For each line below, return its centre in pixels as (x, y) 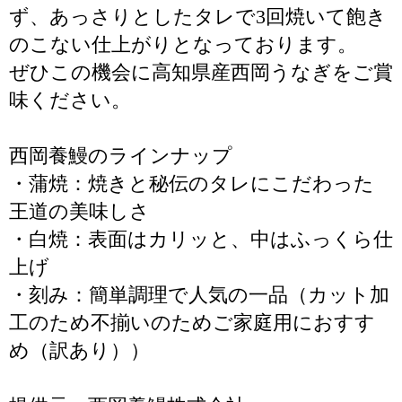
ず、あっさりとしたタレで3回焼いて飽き (198, 17)
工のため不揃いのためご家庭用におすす (192, 323)
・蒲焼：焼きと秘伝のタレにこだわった (192, 184)
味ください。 (70, 100)
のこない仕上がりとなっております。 (183, 44)
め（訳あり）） (79, 350)
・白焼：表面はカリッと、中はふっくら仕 (201, 239)
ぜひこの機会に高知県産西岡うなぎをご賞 (201, 72)
